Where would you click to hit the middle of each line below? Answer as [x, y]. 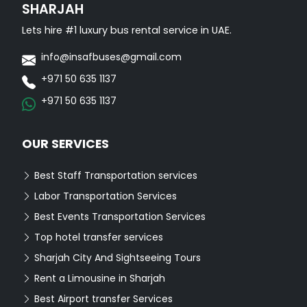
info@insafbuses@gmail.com [111, 57]
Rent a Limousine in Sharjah [98, 279]
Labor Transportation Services [104, 196]
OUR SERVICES [65, 144]
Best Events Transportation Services [119, 217]
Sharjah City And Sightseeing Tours [116, 258]
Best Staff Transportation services [114, 176]
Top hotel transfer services [97, 237]
